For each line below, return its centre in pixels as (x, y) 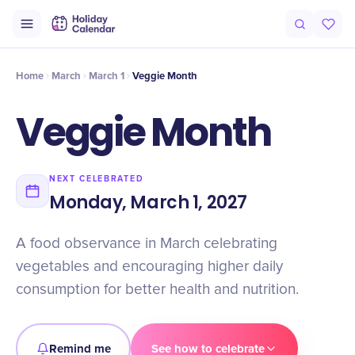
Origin (34, 33)
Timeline (120, 33)
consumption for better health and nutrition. (157, 290)
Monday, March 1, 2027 (148, 202)
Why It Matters (247, 33)
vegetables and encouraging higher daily (149, 267)
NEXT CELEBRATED (97, 179)
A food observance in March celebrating (147, 244)
